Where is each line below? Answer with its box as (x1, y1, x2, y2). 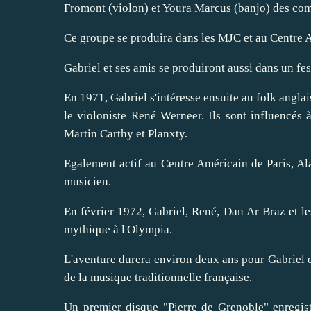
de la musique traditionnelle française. (64, 270, 252, 284)
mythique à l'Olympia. (64, 222, 172, 236)
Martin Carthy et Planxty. (64, 126, 190, 140)
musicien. (64, 174, 111, 188)
